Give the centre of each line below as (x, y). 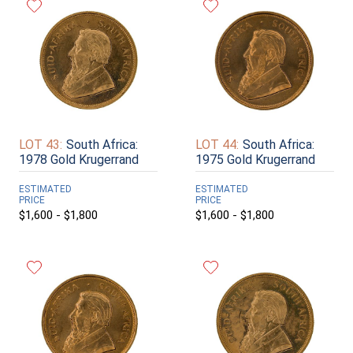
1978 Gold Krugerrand (79, 160)
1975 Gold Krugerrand (255, 160)
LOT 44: (217, 145)
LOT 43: (41, 145)
